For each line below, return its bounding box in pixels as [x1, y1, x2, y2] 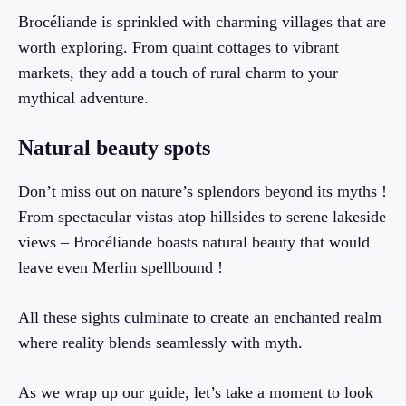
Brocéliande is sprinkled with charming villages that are [18, 13, 386, 32]
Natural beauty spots [18, 136, 210, 160]
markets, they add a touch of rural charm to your [18, 63, 338, 82]
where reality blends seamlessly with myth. [18, 333, 303, 353]
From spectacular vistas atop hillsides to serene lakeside [18, 208, 386, 227]
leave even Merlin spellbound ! [18, 258, 223, 277]
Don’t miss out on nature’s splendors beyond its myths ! [18, 182, 387, 201]
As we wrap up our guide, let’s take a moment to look [18, 383, 373, 402]
